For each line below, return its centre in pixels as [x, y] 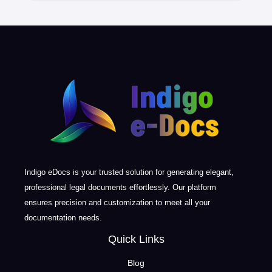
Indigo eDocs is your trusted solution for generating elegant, [129, 172]
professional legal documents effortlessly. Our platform [120, 187]
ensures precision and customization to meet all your [117, 202]
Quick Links [136, 239]
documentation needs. [63, 217]
